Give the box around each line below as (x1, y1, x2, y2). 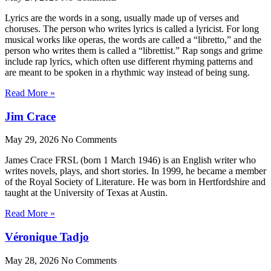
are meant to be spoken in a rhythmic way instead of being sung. (5, 67, 250, 77)
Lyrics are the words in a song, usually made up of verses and (5, 12, 239, 23)
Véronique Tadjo (5, 230, 89, 243)
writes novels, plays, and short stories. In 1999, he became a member (5, 166, 266, 177)
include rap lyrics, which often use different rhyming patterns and (5, 56, 253, 67)
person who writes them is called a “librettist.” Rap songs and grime (5, 45, 263, 56)
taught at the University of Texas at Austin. (5, 188, 168, 198)
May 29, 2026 (5, 134, 61, 145)
